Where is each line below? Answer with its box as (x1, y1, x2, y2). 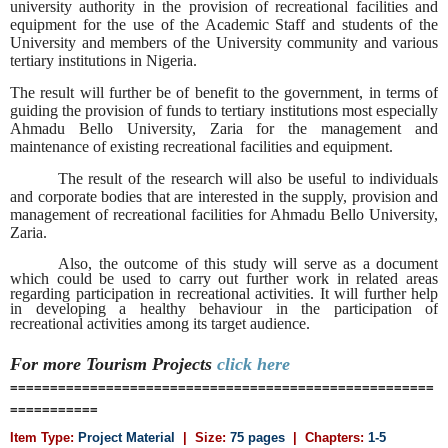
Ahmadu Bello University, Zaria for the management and (10, 119, 438, 137)
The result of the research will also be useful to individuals (58, 169, 438, 187)
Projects (152, 353, 217, 374)
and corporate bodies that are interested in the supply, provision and (10, 187, 438, 205)
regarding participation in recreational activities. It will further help (10, 284, 438, 302)
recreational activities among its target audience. (10, 314, 310, 332)
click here (217, 353, 290, 374)
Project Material (78, 429, 175, 445)
